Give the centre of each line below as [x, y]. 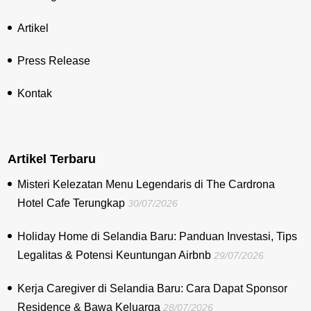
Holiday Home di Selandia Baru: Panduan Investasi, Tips [158, 236]
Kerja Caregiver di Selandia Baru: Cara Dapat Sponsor [153, 288]
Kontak [35, 93]
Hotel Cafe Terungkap [72, 203]
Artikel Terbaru [52, 159]
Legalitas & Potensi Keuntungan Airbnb [115, 255]
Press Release [54, 60]
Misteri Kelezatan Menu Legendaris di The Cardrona [146, 184]
